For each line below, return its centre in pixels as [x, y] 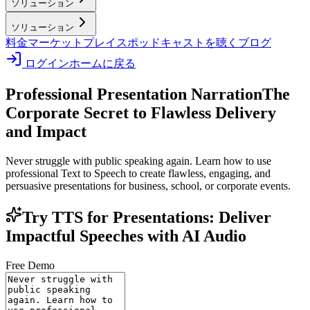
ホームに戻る [102, 63]
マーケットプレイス [77, 43]
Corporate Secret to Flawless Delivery [141, 112]
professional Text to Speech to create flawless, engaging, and [138, 173]
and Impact [46, 131]
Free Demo [30, 265]
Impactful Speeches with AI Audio [126, 236]
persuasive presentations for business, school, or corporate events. [148, 185]
